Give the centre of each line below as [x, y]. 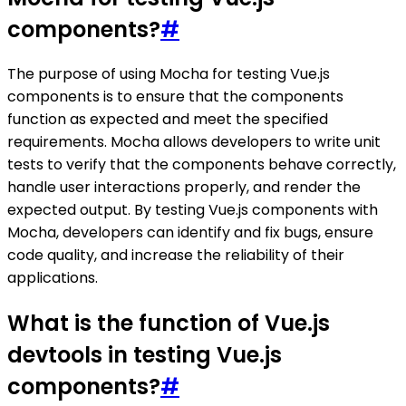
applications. [53, 278]
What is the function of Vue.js [169, 324]
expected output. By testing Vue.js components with [193, 210]
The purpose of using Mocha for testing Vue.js [169, 74]
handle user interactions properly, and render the [184, 188]
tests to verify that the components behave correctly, [202, 165]
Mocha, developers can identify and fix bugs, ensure [190, 233]
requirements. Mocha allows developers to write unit [194, 142]
